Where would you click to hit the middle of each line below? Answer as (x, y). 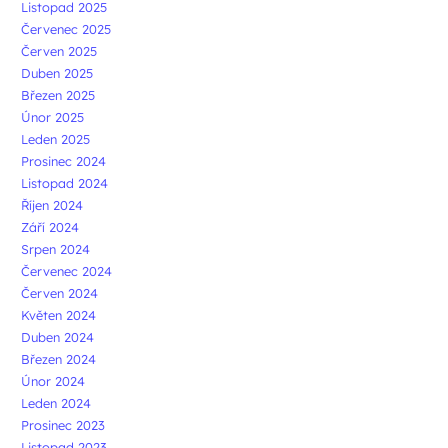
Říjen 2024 (52, 204)
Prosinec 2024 (63, 160)
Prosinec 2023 (63, 424)
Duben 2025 (57, 72)
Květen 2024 (58, 314)
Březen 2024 (58, 358)
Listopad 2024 (64, 182)
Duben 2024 (57, 336)
